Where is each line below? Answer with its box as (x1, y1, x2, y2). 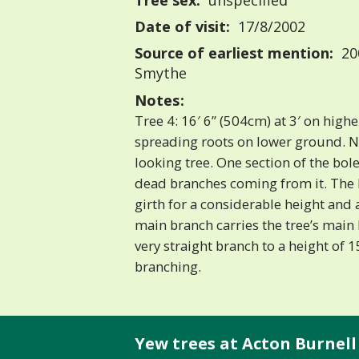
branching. (135, 257, 201, 276)
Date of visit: (135, 17, 230, 37)
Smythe (135, 63, 187, 83)
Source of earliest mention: (135, 43, 333, 63)
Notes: (135, 90, 184, 111)
